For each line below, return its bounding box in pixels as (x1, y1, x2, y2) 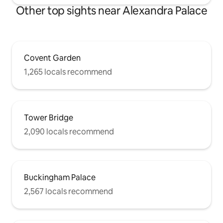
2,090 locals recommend (24, 126, 114, 137)
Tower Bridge (24, 112, 73, 123)
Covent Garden (24, 52, 81, 63)
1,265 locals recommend (24, 66, 112, 77)
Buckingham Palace (24, 172, 96, 183)
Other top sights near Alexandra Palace (15, 3, 208, 18)
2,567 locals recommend (24, 186, 113, 197)
